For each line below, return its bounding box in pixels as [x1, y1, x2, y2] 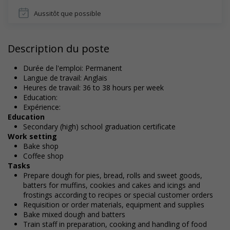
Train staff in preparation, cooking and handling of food [23, 219, 207, 229]
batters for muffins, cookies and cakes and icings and [23, 180, 200, 190]
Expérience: [23, 102, 61, 112]
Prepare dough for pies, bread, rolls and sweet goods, [23, 170, 202, 180]
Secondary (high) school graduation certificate [23, 122, 176, 131]
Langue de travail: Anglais [23, 73, 107, 83]
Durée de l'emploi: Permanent [23, 63, 122, 73]
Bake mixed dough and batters [23, 209, 125, 219]
